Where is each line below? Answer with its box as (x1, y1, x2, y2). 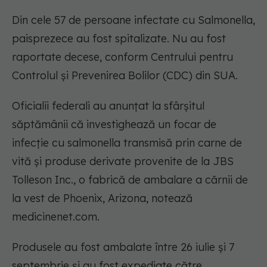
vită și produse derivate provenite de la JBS (12, 154, 234, 169)
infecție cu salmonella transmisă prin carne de (12, 136, 242, 150)
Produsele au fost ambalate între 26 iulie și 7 (12, 240, 234, 254)
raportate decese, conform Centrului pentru (12, 50, 233, 64)
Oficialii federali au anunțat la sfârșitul (12, 99, 204, 113)
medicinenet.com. (12, 210, 100, 224)
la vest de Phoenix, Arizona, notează (12, 191, 193, 206)
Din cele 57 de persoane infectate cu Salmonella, (12, 13, 255, 27)
